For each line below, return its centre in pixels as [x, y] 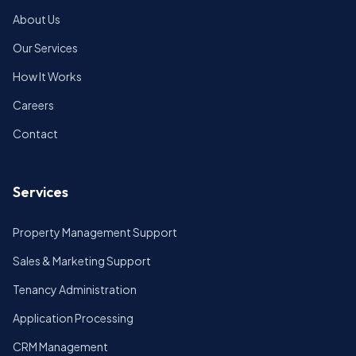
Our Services [45, 48]
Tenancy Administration [75, 289]
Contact [35, 133]
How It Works [47, 76]
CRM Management [60, 346]
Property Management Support [95, 232]
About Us [37, 19]
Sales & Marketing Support [82, 261]
